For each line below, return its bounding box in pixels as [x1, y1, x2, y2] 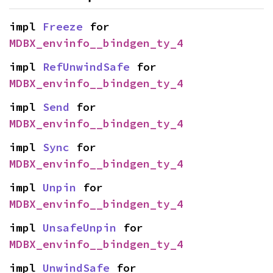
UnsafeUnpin [43, 220, 116, 235]
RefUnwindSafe [43, 59, 130, 74]
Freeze [43, 19, 83, 34]
